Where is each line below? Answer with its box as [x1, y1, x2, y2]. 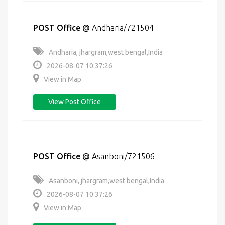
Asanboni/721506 [92, 152, 155, 161]
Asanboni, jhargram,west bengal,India [49, 177, 164, 185]
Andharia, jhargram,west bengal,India [49, 48, 163, 56]
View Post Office [48, 98, 101, 106]
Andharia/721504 [92, 23, 154, 32]
